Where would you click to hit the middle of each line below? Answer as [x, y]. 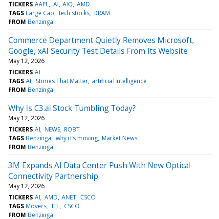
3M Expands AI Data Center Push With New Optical [99, 165]
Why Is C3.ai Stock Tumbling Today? [72, 108]
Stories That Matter [62, 81]
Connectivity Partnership [53, 176]
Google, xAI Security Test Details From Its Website [98, 51]
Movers [36, 206]
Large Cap [40, 13]
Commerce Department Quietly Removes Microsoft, [101, 40]
